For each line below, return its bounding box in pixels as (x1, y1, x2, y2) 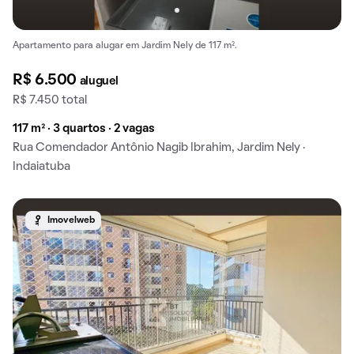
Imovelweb (47, 217, 95, 225)
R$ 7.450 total (13, 95, 87, 107)
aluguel (79, 76, 119, 88)
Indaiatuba (13, 161, 70, 173)
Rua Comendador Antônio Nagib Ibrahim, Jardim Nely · (13, 142, 305, 154)
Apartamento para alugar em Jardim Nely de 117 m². (13, 42, 237, 51)
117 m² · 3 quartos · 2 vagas (13, 123, 155, 135)
